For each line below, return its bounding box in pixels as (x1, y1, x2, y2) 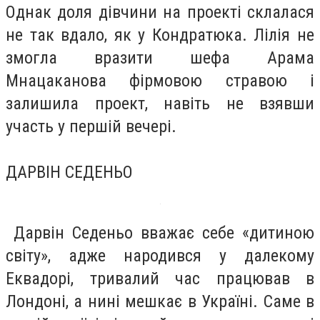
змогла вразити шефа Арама (6, 47, 314, 68)
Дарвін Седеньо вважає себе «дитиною (6, 223, 314, 244)
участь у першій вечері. (6, 116, 176, 136)
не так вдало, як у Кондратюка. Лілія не (6, 24, 314, 45)
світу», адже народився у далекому (6, 246, 314, 266)
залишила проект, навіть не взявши (6, 93, 314, 114)
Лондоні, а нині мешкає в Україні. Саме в (6, 291, 314, 312)
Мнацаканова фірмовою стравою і (6, 70, 314, 91)
